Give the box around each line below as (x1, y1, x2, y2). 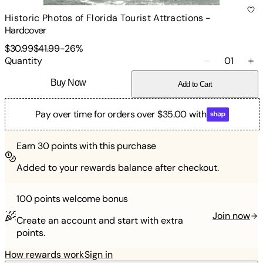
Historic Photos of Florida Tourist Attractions (5, 11, 204, 24)
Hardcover (5, 23, 46, 36)
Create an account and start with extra (16, 214, 183, 227)
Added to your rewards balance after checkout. (16, 161, 219, 174)
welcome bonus (60, 193, 129, 205)
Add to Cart (177, 80, 213, 89)
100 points (16, 193, 60, 205)
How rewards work (5, 248, 84, 261)
